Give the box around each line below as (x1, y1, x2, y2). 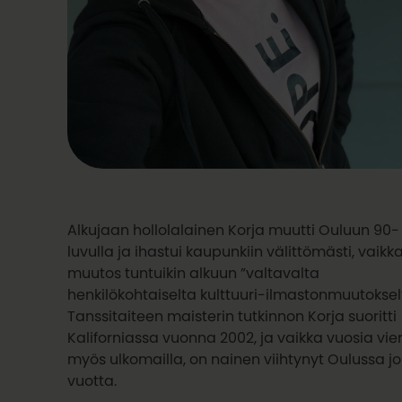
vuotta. (67, 373, 118, 389)
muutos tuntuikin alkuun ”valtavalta (67, 266, 320, 281)
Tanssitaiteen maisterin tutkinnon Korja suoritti (67, 309, 398, 324)
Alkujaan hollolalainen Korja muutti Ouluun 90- (67, 223, 400, 238)
